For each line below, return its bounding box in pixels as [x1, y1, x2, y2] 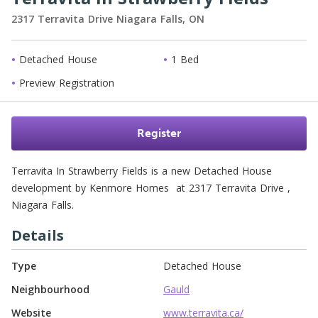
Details [11, 226, 64, 245]
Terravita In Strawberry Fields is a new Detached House [11, 164, 272, 177]
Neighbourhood [11, 283, 89, 296]
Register [137, 126, 181, 140]
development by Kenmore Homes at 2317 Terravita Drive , [11, 181, 290, 194]
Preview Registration [16, 76, 114, 89]
